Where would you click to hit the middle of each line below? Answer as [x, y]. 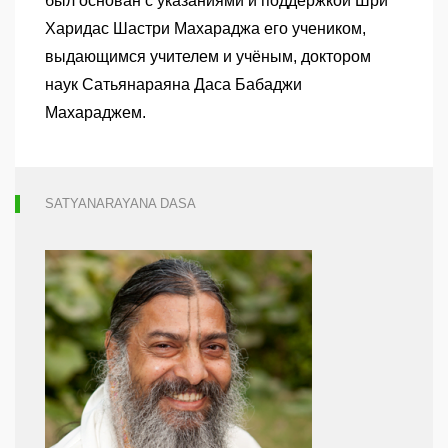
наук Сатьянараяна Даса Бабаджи [173, 84]
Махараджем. [95, 112]
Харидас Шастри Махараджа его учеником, [205, 28]
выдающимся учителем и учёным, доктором [208, 56]
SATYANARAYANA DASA [120, 203]
